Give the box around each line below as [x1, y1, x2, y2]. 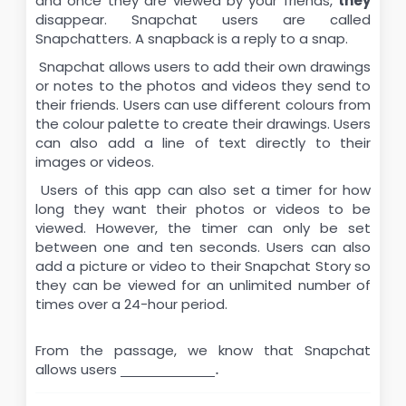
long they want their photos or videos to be [35, 199, 371, 218]
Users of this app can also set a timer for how [35, 180, 371, 199]
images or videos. [35, 152, 154, 171]
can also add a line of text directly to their [35, 133, 371, 152]
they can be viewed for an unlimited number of [35, 275, 371, 295]
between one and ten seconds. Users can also [35, 237, 371, 256]
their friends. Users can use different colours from [35, 95, 371, 114]
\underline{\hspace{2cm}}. [121, 360, 316, 379]
